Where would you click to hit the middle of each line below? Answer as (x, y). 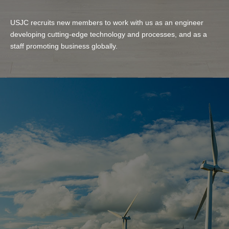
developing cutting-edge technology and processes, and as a (109, 34)
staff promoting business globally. (64, 46)
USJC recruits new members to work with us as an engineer (107, 22)
